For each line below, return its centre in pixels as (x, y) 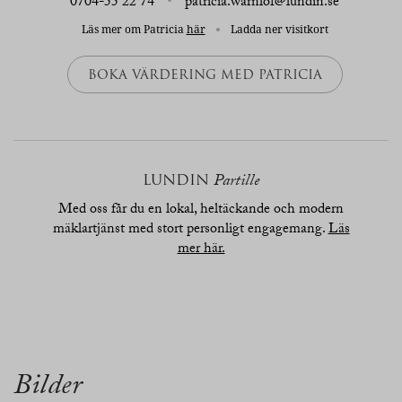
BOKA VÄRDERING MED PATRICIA (205, 74)
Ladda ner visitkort (278, 29)
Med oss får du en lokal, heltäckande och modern (201, 210)
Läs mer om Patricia (134, 29)
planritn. (234, 328)
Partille (236, 183)
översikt (51, 328)
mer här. (201, 250)
